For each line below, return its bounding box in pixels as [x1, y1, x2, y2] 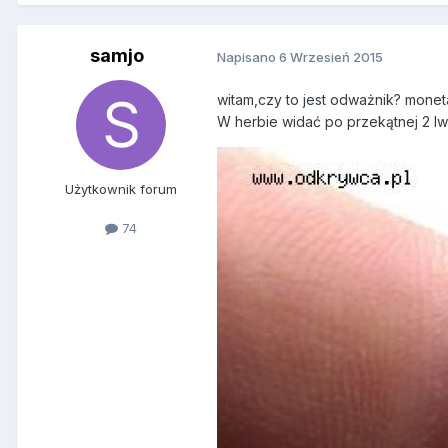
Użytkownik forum [65, 181, 177, 198]
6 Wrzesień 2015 [279, 48, 383, 65]
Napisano [217, 48, 279, 65]
